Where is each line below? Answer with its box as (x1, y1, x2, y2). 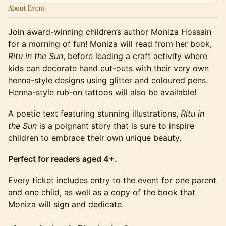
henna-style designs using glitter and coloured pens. (8, 75, 208, 85)
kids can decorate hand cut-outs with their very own (8, 63, 209, 73)
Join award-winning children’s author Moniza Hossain (8, 27, 211, 37)
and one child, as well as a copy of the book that (8, 187, 195, 197)
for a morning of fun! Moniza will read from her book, (8, 39, 212, 49)
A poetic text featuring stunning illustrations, (8, 108, 181, 119)
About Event (8, 3, 45, 13)
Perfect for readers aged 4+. (8, 154, 117, 164)
